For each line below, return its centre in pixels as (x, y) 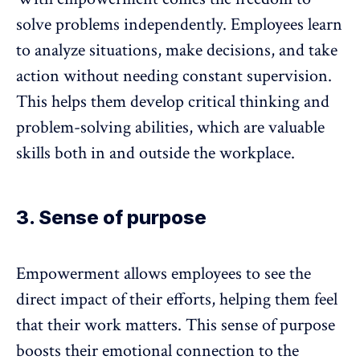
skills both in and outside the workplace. (155, 153)
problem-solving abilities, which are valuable (170, 128)
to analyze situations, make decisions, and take (177, 51)
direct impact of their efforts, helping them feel (177, 300)
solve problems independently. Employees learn (179, 25)
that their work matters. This (119, 325)
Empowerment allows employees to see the (164, 274)
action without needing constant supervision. (174, 76)
